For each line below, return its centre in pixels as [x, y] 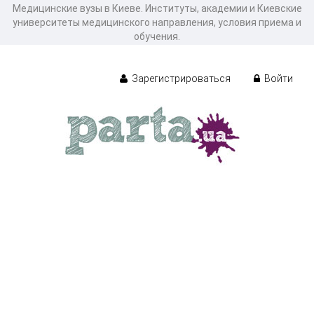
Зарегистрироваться [180, 78]
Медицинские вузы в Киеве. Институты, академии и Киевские [157, 8]
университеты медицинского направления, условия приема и [157, 22]
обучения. [157, 36]
